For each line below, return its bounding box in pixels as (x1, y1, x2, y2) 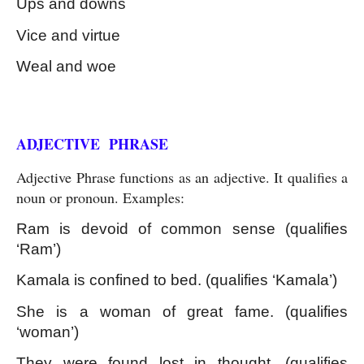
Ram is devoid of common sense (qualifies (16, 220, 348, 238)
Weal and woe (16, 58, 116, 76)
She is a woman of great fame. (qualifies (16, 302, 348, 320)
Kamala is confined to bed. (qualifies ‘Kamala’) (16, 271, 337, 289)
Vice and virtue (16, 26, 120, 44)
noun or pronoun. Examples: (16, 187, 184, 207)
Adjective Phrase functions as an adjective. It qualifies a (16, 167, 348, 187)
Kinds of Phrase (16, 91, 113, 107)
